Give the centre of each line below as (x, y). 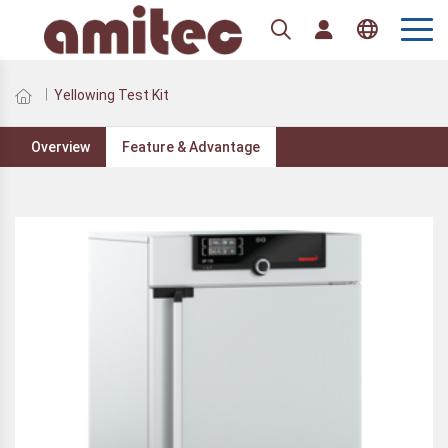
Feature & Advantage (191, 147)
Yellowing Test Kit (111, 94)
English (367, 62)
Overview (60, 147)
